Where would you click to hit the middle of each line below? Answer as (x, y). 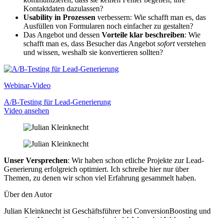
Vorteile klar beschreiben (143, 35)
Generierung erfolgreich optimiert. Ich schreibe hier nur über (96, 169)
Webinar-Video (27, 85)
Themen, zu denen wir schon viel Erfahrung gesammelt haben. (100, 178)
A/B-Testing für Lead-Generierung (57, 102)
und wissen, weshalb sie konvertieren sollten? (93, 52)
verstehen (190, 43)
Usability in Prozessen (60, 17)
